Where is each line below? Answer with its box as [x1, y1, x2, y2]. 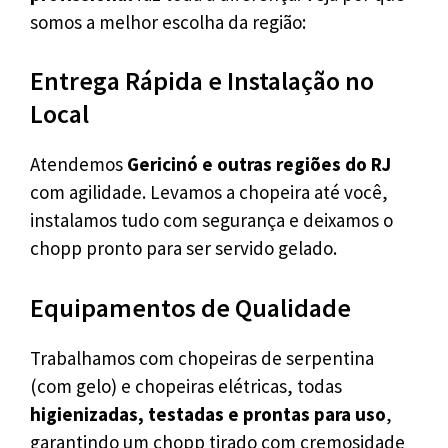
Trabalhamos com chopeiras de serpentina [30, 345, 374, 370]
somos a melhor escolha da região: [30, 9, 306, 34]
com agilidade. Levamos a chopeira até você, [30, 180, 388, 205]
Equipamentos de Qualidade [30, 290, 351, 324]
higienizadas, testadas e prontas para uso [30, 401, 386, 426]
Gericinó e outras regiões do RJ [127, 152, 391, 177]
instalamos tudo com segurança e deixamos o [30, 208, 393, 233]
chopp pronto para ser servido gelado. [30, 236, 337, 261]
